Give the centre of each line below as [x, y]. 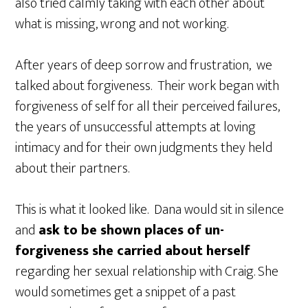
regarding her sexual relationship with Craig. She [147, 271]
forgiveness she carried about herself [133, 251]
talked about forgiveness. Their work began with [147, 86]
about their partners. [73, 168]
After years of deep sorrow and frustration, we [144, 65]
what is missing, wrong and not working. [122, 24]
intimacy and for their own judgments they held [144, 147]
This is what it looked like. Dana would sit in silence [150, 209]
